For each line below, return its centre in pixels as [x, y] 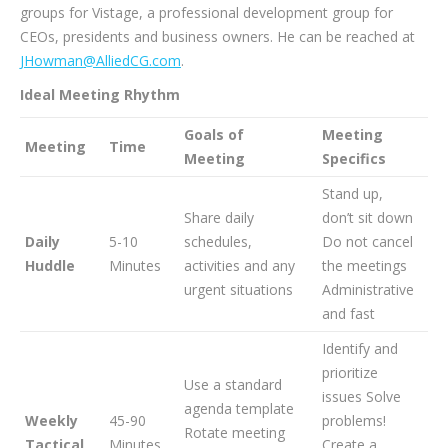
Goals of [214, 134]
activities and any [239, 265]
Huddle [50, 265]
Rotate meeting [234, 432]
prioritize [350, 372]
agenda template [239, 408]
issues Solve [361, 396]
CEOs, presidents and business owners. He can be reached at [217, 36]
